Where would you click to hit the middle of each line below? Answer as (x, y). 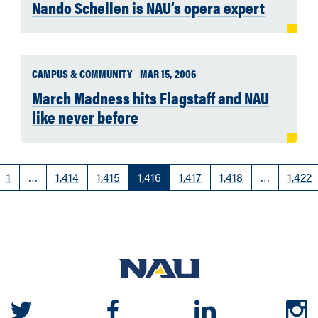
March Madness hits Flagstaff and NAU (150, 98)
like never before (85, 117)
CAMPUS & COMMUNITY (83, 73)
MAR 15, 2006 (168, 73)
